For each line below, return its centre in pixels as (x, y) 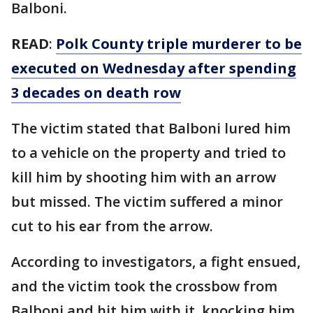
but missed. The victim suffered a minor (147, 202)
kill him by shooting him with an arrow (144, 177)
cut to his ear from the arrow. (112, 226)
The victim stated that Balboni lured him (151, 128)
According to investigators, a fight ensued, (156, 262)
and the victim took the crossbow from (144, 286)
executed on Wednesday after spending (154, 68)
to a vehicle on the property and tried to (148, 153)
